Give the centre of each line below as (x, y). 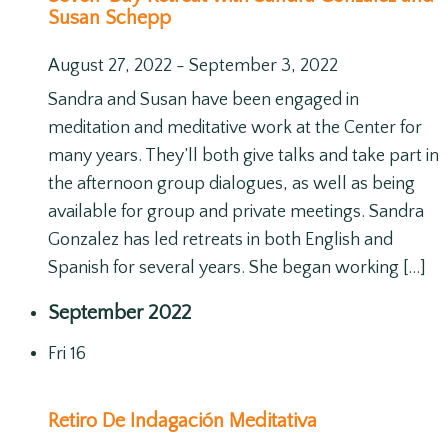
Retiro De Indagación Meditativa (182, 421)
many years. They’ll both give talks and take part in (243, 155)
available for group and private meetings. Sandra (236, 211)
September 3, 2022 (263, 65)
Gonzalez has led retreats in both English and (220, 239)
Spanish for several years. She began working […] (237, 267)
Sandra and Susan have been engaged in (203, 99)
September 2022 (119, 312)
